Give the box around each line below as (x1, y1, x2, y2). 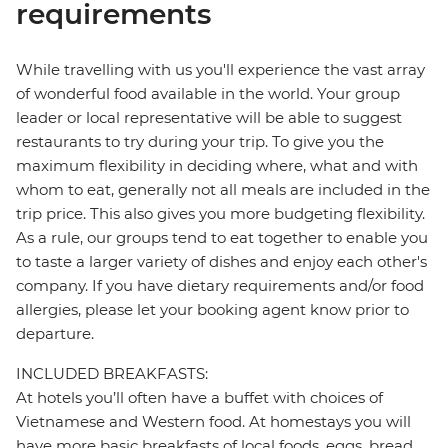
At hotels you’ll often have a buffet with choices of (16, 388, 383, 408)
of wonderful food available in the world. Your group (16, 84, 400, 104)
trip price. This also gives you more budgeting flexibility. (16, 204, 425, 224)
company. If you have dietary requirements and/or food (16, 276, 424, 296)
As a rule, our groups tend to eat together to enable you (16, 228, 428, 248)
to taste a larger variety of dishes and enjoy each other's (16, 252, 427, 272)
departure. (16, 324, 94, 344)
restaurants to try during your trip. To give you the (16, 132, 384, 152)
